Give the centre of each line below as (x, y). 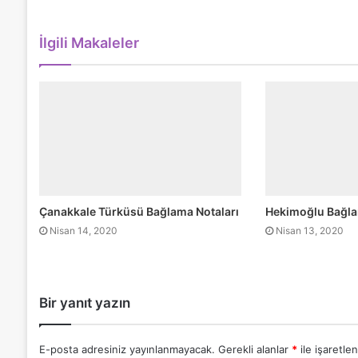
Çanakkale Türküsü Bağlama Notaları (139, 211)
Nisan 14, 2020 (83, 230)
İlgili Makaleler (89, 42)
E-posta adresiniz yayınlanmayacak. (127, 349)
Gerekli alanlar (255, 349)
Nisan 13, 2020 (310, 230)
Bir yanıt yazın (84, 302)
